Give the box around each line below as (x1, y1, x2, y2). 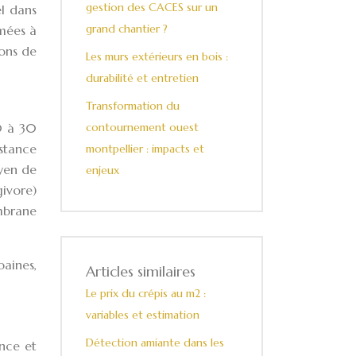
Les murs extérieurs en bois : (86, 49, 228, 64)
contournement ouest (86, 120, 199, 134)
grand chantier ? (86, 21, 168, 36)
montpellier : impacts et (86, 141, 204, 156)
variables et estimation (86, 308, 199, 322)
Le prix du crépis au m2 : (86, 286, 206, 300)
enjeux (86, 163, 119, 177)
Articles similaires (86, 262, 195, 281)
